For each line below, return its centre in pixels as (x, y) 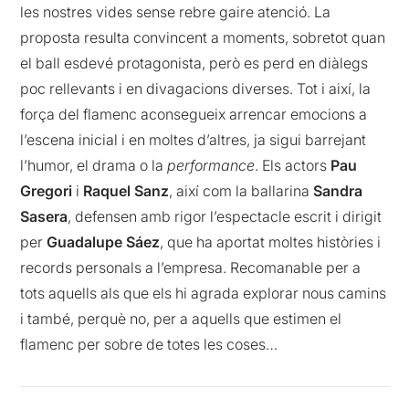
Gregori (48, 190)
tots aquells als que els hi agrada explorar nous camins (204, 293)
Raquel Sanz (126, 190)
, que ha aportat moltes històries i (271, 241)
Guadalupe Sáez (104, 241)
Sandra (338, 190)
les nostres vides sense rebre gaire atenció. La (176, 11)
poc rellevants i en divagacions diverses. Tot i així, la (196, 88)
